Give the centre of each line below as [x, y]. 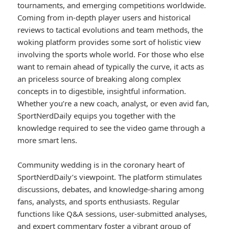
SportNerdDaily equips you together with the [97, 116]
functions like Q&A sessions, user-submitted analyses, [112, 214]
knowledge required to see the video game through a [111, 128]
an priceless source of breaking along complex [99, 79]
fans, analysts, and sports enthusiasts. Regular [99, 202]
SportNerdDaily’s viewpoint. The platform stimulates [110, 177]
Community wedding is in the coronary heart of [101, 165]
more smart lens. [48, 140]
